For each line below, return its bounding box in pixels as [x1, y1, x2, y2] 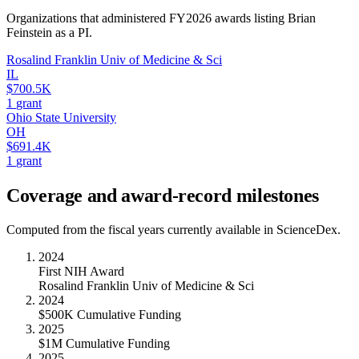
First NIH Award [38, 264, 124, 278]
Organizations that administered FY [6, 10, 186, 25]
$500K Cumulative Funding [38, 307, 181, 321]
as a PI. [52, 25, 92, 39]
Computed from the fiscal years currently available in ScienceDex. [6, 222, 341, 236]
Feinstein [6, 25, 52, 39]
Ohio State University [6, 110, 116, 124]
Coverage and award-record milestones [6, 184, 320, 206]
